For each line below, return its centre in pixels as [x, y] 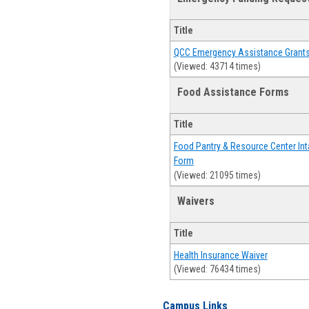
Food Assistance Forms [233, 92]
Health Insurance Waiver [220, 256]
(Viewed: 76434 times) [217, 269]
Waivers [196, 201]
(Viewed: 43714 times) [217, 67]
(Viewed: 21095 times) [217, 175]
